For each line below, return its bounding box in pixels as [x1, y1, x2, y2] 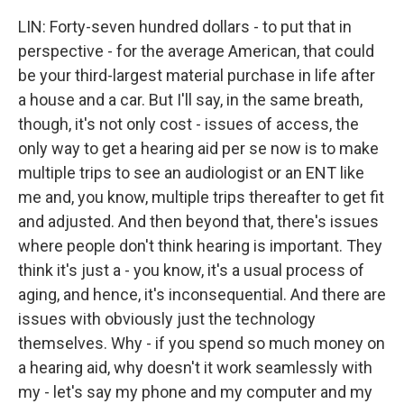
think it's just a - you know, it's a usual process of [18, 261, 364, 280]
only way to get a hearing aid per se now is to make [18, 139, 379, 158]
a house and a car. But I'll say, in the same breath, [18, 90, 363, 109]
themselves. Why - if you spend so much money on [18, 334, 385, 353]
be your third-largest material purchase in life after [18, 66, 375, 85]
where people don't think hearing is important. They [18, 236, 382, 255]
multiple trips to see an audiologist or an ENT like [18, 163, 364, 182]
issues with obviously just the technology [18, 309, 316, 328]
